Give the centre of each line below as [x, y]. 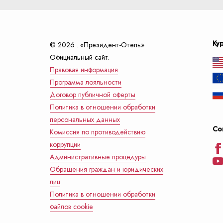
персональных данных [85, 120]
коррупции [65, 145]
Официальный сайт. [79, 57]
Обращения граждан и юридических [107, 169]
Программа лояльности [86, 82]
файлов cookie [71, 207]
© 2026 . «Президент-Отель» [97, 45]
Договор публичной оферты [93, 95]
